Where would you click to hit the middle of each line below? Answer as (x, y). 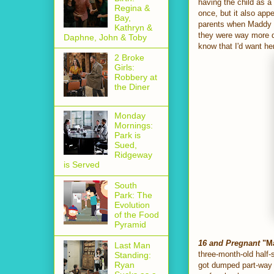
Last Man (132, 245)
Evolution (132, 205)
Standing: (132, 255)
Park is (127, 135)
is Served (82, 165)
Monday (130, 116)
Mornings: (133, 126)
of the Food (136, 215)
